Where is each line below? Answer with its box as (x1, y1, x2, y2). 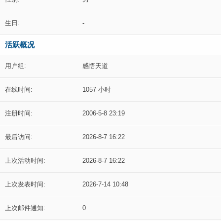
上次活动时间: (5, 157, 45, 164)
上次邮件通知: (5, 204, 45, 212)
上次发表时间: (5, 181, 45, 188)
